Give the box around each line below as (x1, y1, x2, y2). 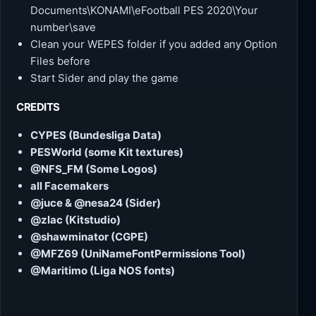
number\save (30, 20, 97, 34)
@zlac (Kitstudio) (30, 212, 121, 226)
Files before (30, 54, 91, 68)
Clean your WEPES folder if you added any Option (30, 37, 278, 51)
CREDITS (16, 99, 60, 114)
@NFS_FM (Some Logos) (30, 162, 158, 176)
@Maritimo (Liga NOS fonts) (30, 263, 176, 277)
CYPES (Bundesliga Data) (30, 128, 162, 142)
